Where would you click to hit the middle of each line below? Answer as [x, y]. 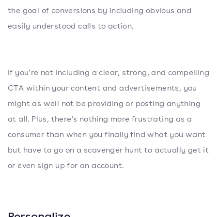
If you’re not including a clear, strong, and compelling [108, 72]
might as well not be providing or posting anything [104, 103]
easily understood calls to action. [71, 26]
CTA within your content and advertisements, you [102, 88]
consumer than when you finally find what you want [107, 134]
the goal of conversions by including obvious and [100, 10]
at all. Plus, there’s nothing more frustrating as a [100, 119]
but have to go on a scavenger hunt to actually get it [108, 150]
